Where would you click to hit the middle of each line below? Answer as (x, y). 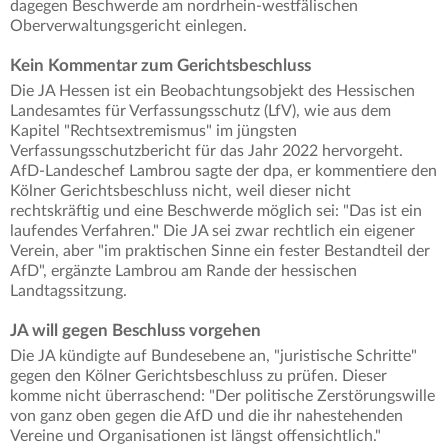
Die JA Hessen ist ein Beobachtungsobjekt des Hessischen (212, 91)
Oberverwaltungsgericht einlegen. (128, 26)
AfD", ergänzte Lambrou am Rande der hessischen (183, 271)
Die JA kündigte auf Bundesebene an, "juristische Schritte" (213, 356)
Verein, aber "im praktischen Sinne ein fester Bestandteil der (220, 251)
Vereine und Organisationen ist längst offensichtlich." (195, 436)
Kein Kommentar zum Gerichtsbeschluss (160, 66)
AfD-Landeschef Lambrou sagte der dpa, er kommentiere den (223, 171)
